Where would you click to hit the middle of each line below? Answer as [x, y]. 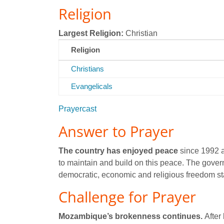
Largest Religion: [91, 33]
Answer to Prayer [116, 131]
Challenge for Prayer [127, 197]
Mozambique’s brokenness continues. [130, 216]
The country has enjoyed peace [118, 151]
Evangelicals [92, 86]
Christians [87, 69]
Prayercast [77, 109]
